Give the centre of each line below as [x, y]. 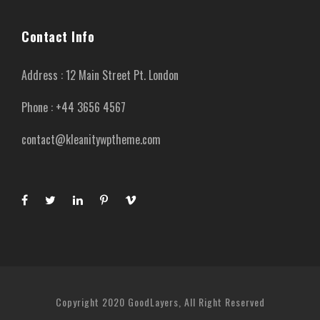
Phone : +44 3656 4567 [74, 107]
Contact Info [58, 36]
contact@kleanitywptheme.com [91, 139]
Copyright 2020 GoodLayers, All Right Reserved [160, 301]
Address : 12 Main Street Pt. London [100, 75]
